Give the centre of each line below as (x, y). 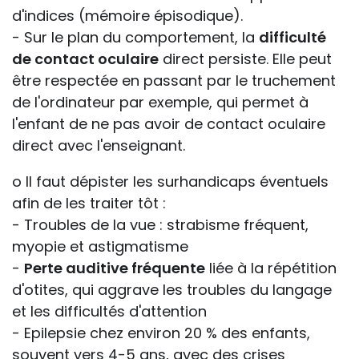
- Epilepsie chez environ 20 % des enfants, (161, 333)
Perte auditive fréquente (115, 268)
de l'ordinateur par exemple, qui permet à (160, 103)
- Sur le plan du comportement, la (135, 38)
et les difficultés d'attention (109, 312)
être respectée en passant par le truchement (174, 81)
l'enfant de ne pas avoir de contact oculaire (169, 124)
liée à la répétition (271, 268)
